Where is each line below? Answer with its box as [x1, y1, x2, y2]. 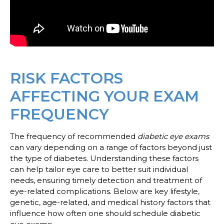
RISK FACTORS [10, 68, 123, 87]
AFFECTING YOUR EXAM [10, 86, 199, 105]
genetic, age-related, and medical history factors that [10, 197, 210, 207]
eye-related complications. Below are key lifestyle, [10, 186, 199, 196]
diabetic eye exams [137, 131, 209, 141]
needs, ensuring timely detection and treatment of [10, 175, 202, 185]
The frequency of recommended [10, 131, 137, 141]
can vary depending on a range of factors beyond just [10, 142, 212, 152]
